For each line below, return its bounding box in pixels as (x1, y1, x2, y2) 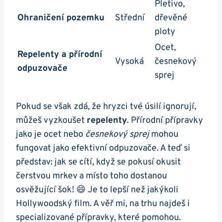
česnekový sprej (85, 129, 149, 141)
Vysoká (115, 56, 144, 68)
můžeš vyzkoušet (16, 115, 87, 127)
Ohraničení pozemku (17, 12, 105, 24)
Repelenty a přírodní (17, 49, 102, 61)
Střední (115, 12, 145, 24)
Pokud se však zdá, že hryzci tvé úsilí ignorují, (16, 101, 196, 113)
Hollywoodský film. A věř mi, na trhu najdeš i (16, 198, 190, 210)
